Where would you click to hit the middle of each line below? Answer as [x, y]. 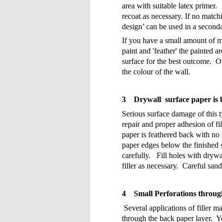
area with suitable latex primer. [169, 6]
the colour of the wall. [156, 71]
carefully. [136, 155]
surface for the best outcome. [167, 61]
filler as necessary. [150, 166]
